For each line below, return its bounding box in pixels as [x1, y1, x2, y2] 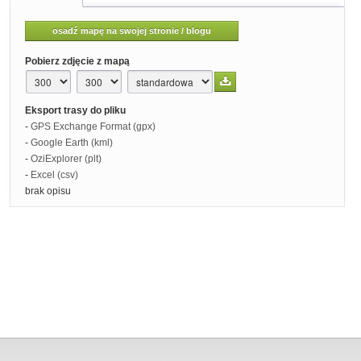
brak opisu [24, 185, 71, 197]
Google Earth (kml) [30, 137, 113, 148]
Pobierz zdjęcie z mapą [24, 56, 130, 67]
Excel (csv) [30, 169, 78, 180]
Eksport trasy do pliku [24, 105, 126, 116]
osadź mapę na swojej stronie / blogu [52, 26, 211, 35]
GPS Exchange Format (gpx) [30, 121, 156, 132]
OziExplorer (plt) [30, 153, 102, 164]
